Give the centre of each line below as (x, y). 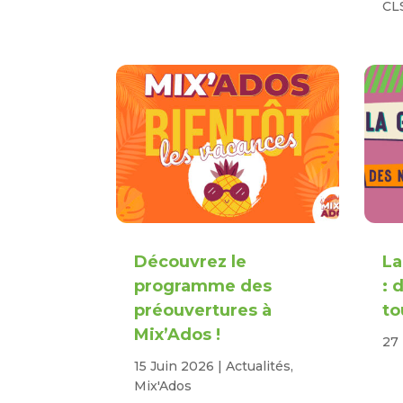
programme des (203, 287)
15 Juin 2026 (175, 367)
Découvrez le (191, 262)
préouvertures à (203, 311)
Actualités (259, 367)
